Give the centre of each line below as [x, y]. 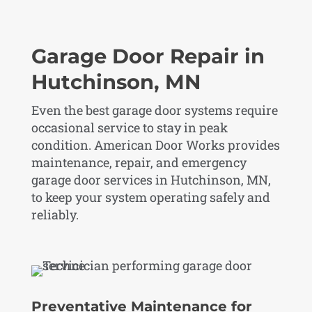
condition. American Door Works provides [155, 145]
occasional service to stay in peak [129, 127]
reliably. [55, 214]
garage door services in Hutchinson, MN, [151, 179]
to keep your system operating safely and [150, 197]
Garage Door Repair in [148, 56]
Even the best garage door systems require [154, 110]
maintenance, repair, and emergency [139, 162]
